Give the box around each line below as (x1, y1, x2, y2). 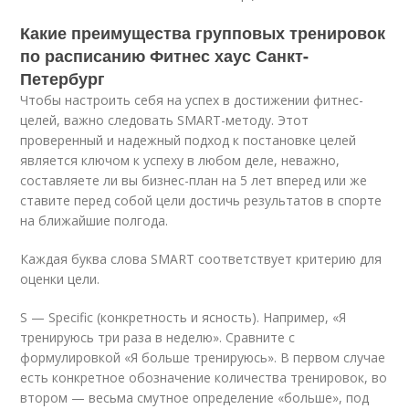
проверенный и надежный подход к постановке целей (20, 131, 357, 149)
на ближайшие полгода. (20, 212, 169, 229)
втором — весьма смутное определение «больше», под (20, 389, 370, 406)
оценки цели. (20, 270, 100, 288)
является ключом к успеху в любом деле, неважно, (20, 152, 341, 169)
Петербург (20, 67, 106, 90)
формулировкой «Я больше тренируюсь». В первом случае (20, 349, 386, 366)
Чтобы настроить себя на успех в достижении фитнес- (20, 91, 364, 109)
